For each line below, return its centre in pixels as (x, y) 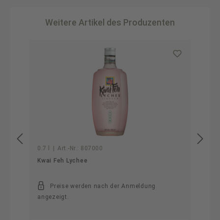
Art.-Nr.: (68, 148)
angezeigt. (53, 197)
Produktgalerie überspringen (78, 44)
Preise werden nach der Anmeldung (103, 186)
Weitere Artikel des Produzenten (110, 22)
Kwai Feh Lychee (63, 161)
